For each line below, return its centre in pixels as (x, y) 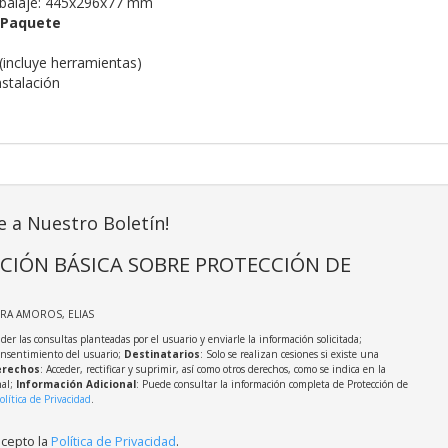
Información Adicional (75, 384)
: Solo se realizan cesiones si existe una (289, 354)
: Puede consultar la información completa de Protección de (271, 384)
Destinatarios (161, 354)
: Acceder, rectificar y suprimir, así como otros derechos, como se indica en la (212, 369)
